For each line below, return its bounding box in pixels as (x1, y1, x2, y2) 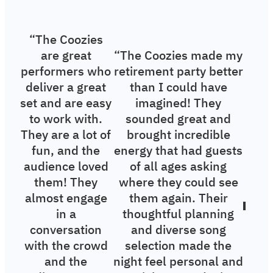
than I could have (129, 79, 227, 96)
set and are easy (20, 94, 112, 112)
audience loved (23, 158, 108, 175)
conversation (30, 221, 102, 238)
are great (40, 47, 91, 64)
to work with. (29, 110, 103, 127)
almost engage (24, 190, 107, 207)
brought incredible (126, 126, 230, 143)
